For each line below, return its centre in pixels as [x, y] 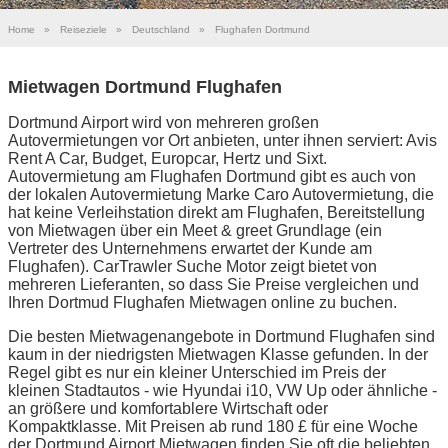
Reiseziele [83, 29]
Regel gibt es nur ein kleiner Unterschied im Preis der [197, 372]
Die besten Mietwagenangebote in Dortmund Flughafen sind [221, 336]
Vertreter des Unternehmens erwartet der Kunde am [190, 248]
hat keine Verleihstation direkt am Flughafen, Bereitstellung [216, 212]
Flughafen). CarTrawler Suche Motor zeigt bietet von [192, 266]
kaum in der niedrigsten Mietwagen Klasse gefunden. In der [218, 354]
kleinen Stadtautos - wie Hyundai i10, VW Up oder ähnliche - [222, 390]
